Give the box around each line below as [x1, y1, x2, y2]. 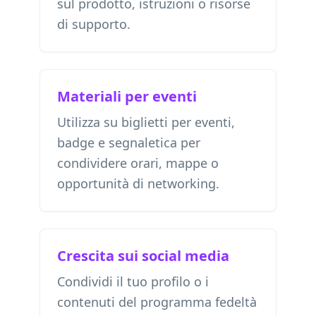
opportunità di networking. [57, 175, 219, 192]
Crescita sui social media [57, 246, 229, 265]
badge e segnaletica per [57, 134, 200, 151]
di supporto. [57, 16, 130, 32]
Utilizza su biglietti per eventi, [57, 114, 235, 130]
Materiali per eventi [57, 87, 197, 106]
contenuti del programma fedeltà [57, 293, 257, 310]
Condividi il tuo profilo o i [57, 273, 209, 290]
